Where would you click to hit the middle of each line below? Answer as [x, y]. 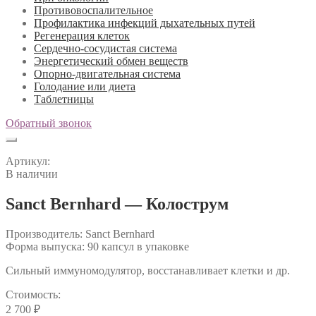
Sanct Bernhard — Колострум [117, 203]
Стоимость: [33, 294]
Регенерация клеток [82, 36]
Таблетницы [64, 99]
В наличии [32, 174]
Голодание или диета [85, 86]
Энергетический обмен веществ [111, 61]
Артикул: [28, 161]
